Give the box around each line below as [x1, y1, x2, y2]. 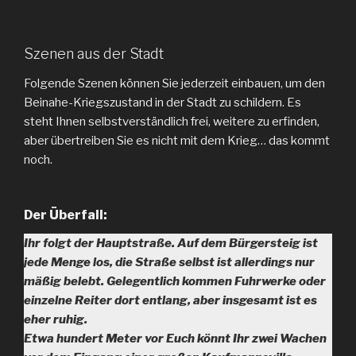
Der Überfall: [24, 207, 107, 222]
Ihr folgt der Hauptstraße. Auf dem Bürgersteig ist [24, 235, 318, 250]
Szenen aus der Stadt [24, 44, 164, 62]
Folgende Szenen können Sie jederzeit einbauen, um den [24, 76, 325, 91]
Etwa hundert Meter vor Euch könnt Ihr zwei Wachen [24, 331, 327, 346]
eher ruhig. [24, 311, 87, 327]
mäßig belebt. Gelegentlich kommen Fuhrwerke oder [24, 273, 326, 288]
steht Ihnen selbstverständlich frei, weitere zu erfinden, [24, 114, 319, 129]
